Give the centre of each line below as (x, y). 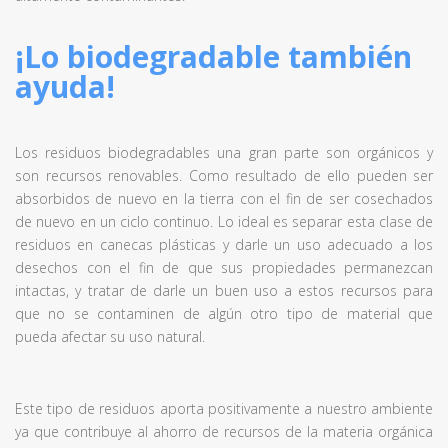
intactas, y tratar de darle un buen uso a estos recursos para (224, 290)
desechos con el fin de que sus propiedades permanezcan (224, 267)
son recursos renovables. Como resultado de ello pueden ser (224, 175)
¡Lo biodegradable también (213, 56)
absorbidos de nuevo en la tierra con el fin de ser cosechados (224, 198)
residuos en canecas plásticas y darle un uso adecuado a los (224, 244)
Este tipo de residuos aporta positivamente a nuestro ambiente (224, 408)
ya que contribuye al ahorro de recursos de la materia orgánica (224, 431)
